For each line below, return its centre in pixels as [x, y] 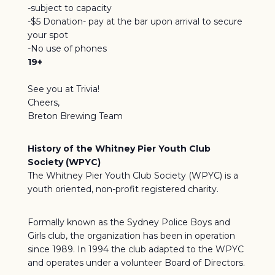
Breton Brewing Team [75, 116]
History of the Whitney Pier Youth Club [119, 149]
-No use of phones [67, 48]
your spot [48, 35]
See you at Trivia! [63, 89]
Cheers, [43, 102]
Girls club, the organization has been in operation [131, 235]
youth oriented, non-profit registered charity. [123, 189]
